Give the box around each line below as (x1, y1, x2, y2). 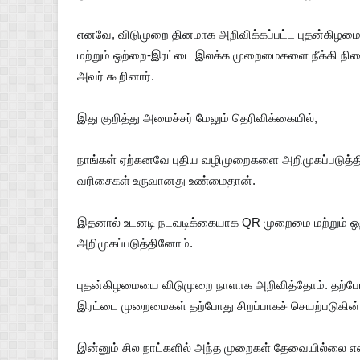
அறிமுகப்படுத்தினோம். (77, 236, 196, 250)
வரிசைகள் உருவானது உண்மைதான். (77, 174, 259, 187)
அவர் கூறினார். (77, 69, 157, 83)
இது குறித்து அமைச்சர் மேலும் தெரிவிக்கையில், (77, 111, 321, 125)
